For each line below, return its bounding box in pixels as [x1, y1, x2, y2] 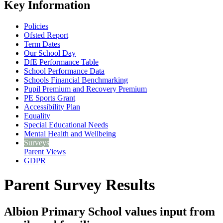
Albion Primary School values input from [4, 205, 215, 218]
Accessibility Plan [24, 102, 80, 111]
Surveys [24, 138, 49, 147]
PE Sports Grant [24, 93, 75, 102]
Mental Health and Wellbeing [24, 129, 116, 138]
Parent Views [24, 147, 66, 156]
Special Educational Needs [24, 120, 108, 129]
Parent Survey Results [4, 176, 155, 194]
